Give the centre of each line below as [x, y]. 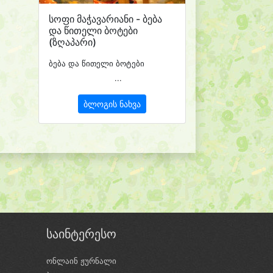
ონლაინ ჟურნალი [81, 261]
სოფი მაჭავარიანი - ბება [105, 19]
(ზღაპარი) [73, 42]
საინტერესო [81, 234]
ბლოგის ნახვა [112, 104]
